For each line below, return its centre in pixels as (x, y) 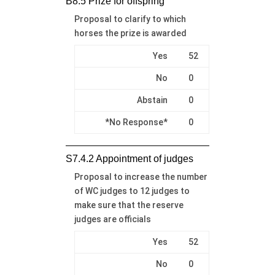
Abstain (152, 100)
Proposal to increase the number (141, 176)
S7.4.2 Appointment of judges (129, 158)
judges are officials (112, 219)
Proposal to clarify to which (130, 19)
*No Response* (136, 122)
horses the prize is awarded (130, 33)
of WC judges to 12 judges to (132, 191)
